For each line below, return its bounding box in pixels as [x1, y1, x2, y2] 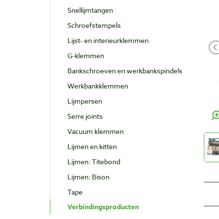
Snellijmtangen [67, 5, 113, 15]
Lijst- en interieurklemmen [67, 36, 149, 45]
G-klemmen [67, 51, 104, 61]
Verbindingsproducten [67, 202, 139, 213]
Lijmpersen [67, 96, 102, 106]
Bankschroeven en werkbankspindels [67, 66, 182, 76]
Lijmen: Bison [67, 172, 109, 182]
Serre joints [67, 111, 103, 121]
